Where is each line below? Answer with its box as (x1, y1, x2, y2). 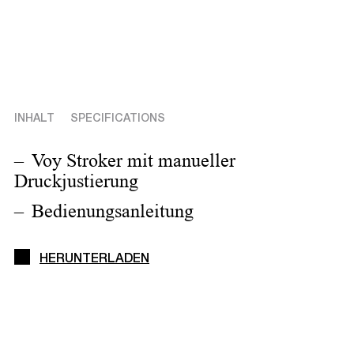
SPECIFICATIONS (70, 114, 165, 126)
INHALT (14, 114, 55, 126)
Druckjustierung (14, 171, 138, 192)
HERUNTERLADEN (40, 254, 149, 267)
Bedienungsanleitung (32, 201, 194, 222)
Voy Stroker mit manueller (32, 150, 235, 171)
